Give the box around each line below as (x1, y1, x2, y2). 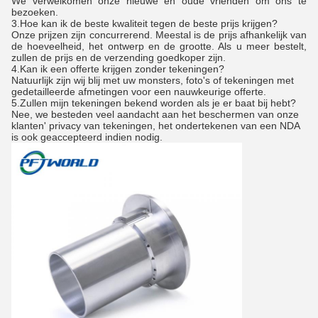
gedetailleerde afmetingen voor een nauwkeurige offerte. (11, 86, 266, 97)
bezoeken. (11, 6, 58, 18)
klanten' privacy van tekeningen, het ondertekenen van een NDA (11, 120, 300, 131)
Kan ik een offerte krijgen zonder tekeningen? (20, 63, 224, 75)
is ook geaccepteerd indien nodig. (11, 131, 163, 143)
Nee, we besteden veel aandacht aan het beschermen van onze (11, 109, 299, 120)
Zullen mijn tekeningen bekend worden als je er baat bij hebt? (20, 97, 296, 109)
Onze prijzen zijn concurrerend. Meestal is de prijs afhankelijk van (11, 29, 307, 40)
